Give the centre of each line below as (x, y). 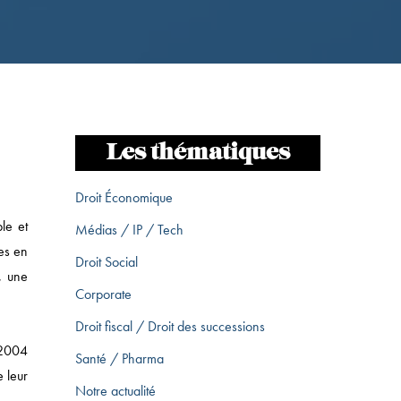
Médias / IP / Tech (130, 229)
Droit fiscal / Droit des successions (171, 326)
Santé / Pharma (120, 358)
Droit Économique (124, 197)
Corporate (104, 294)
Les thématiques (198, 153)
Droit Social (107, 261)
